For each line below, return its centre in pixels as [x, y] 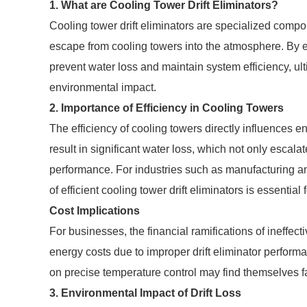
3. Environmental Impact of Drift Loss [145, 293]
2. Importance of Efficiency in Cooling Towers [167, 108]
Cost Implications [95, 211]
